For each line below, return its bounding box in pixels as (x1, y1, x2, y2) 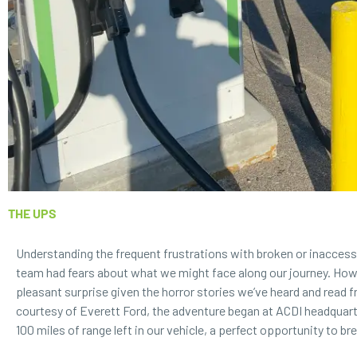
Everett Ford (80, 303, 147, 319)
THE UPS (8, 206, 57, 222)
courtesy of (16, 303, 80, 319)
